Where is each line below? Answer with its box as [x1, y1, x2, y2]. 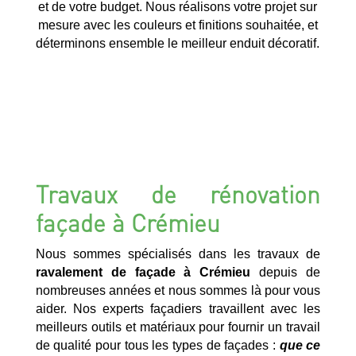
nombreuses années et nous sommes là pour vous [35, 283, 321, 297]
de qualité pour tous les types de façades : [35, 338, 280, 352]
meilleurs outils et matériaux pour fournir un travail [35, 319, 321, 334]
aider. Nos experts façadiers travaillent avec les [35, 301, 321, 315]
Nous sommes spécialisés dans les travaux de [35, 246, 321, 261]
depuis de [250, 265, 321, 279]
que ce [279, 338, 321, 352]
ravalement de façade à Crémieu [35, 265, 251, 279]
